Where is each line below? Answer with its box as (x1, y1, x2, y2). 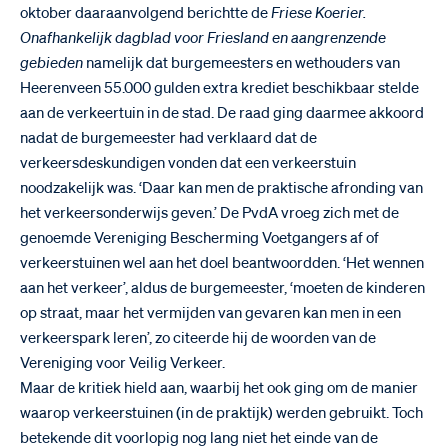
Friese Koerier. (271, 5, 366, 21)
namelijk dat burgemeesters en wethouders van (83, 55, 400, 71)
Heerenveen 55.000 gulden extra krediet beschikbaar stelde (20, 80, 419, 96)
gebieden (20, 55, 83, 71)
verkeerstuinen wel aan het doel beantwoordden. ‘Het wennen (20, 255, 424, 271)
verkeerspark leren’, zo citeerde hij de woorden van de (20, 330, 376, 346)
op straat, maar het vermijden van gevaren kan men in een (20, 305, 401, 321)
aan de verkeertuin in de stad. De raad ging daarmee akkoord (20, 105, 424, 121)
